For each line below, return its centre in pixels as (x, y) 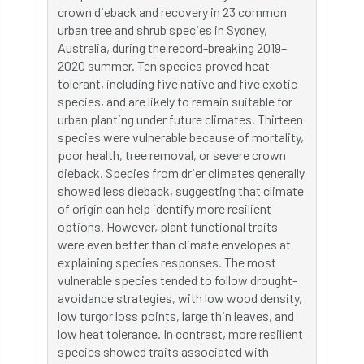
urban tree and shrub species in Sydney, (162, 30)
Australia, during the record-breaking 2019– (172, 48)
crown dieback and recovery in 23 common (172, 12)
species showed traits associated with (163, 351)
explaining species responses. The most (167, 262)
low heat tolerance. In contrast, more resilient (180, 334)
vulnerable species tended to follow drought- (178, 280)
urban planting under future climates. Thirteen (180, 119)
